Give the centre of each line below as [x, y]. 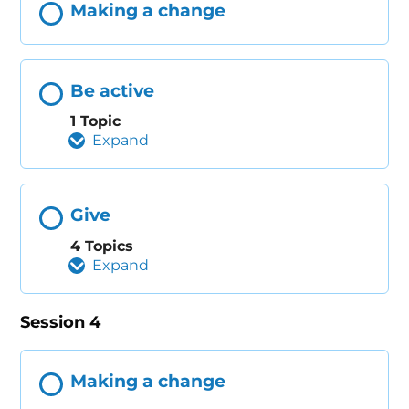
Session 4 [61, 323]
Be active [113, 90]
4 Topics [102, 246]
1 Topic [96, 121]
